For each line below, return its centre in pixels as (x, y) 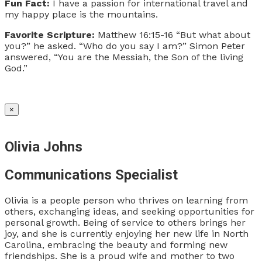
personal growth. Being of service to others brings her (125, 222)
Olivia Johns (44, 146)
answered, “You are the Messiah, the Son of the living (124, 57)
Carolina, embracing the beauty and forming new (116, 244)
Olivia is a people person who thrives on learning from (126, 200)
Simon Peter (217, 46)
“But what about (213, 35)
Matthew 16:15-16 (135, 35)
